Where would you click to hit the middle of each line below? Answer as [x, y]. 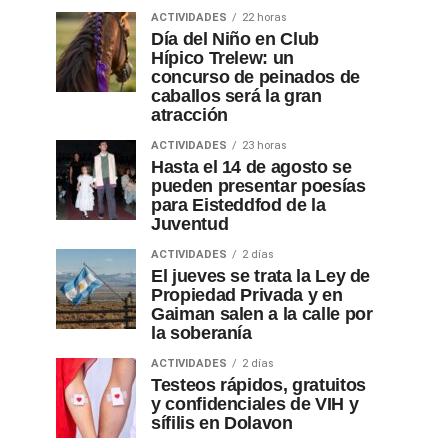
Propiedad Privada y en [247, 295]
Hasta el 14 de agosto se [251, 167]
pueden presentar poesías [258, 186]
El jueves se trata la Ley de [261, 276]
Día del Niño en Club [235, 39]
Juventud [190, 224]
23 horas [264, 145]
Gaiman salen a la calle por [262, 314]
